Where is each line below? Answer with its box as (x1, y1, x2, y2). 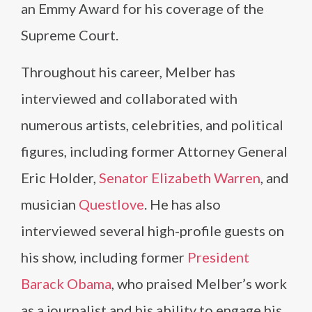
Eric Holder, (21, 169, 99, 186)
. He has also (144, 196, 221, 212)
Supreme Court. (21, 26, 118, 43)
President (187, 249, 249, 265)
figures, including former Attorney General (21, 143, 288, 159)
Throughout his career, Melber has (21, 63, 235, 80)
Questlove (79, 196, 144, 212)
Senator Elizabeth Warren (99, 169, 260, 186)
